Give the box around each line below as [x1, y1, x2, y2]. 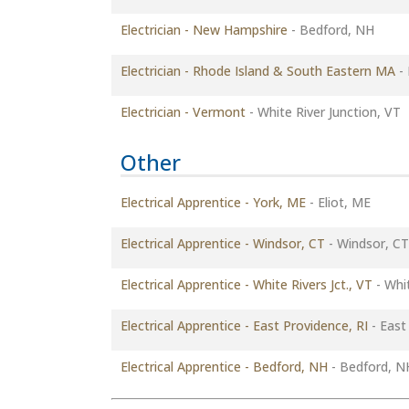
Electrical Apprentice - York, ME [121, 194, 306, 211]
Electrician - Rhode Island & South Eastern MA [121, 62, 395, 79]
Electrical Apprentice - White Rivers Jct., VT [121, 276, 372, 293]
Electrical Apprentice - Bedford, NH [121, 358, 328, 375]
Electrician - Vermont [121, 103, 246, 121]
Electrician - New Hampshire [121, 21, 288, 38]
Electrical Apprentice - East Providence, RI [121, 317, 368, 334]
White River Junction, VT [254, 103, 401, 121]
